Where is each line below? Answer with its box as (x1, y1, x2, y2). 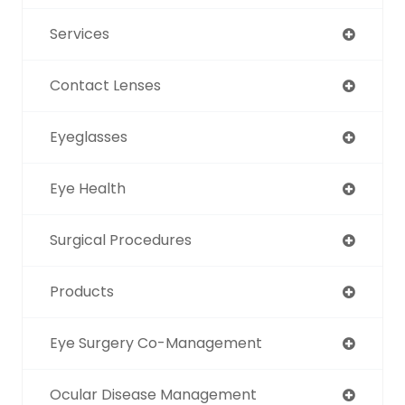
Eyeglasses (50, 126, 127, 147)
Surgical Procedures (50, 229, 192, 250)
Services (50, 23, 109, 44)
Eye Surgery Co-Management (50, 332, 262, 353)
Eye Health (50, 177, 126, 199)
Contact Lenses (50, 74, 161, 96)
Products (50, 280, 114, 302)
